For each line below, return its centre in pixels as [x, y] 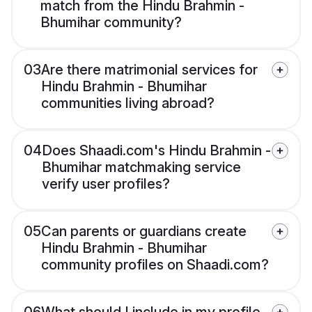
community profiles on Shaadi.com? [155, 265]
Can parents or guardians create [144, 232]
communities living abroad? [128, 103]
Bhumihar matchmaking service [141, 167]
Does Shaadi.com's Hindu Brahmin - [156, 151]
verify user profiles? [106, 184]
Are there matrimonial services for [149, 70]
